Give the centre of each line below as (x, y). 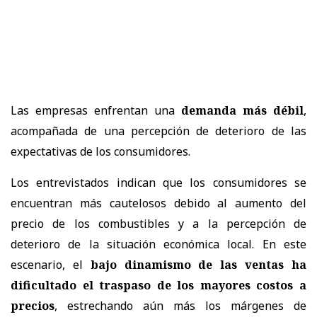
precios (33, 305)
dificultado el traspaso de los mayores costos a (158, 285)
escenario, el (51, 264)
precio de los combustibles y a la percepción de (158, 223)
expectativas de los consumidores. (100, 151)
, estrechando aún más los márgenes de (180, 305)
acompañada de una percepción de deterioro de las (158, 131)
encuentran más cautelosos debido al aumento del (158, 203)
